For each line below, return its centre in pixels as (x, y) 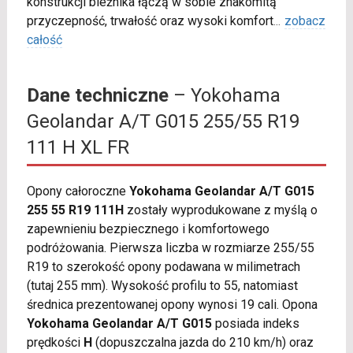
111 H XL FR (78, 148)
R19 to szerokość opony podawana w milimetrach (163, 267)
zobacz (305, 21)
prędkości (55, 343)
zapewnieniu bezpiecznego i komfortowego (148, 229)
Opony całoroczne (78, 191)
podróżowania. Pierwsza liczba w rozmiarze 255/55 (170, 248)
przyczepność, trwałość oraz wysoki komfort (150, 21)
